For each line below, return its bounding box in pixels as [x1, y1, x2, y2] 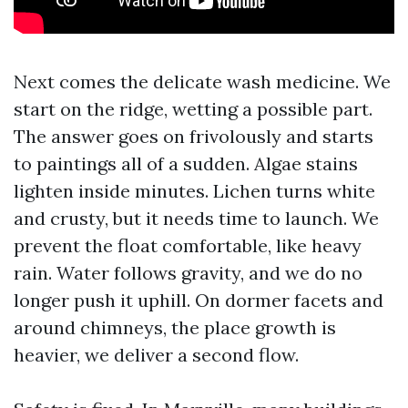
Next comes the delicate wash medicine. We [14, 70, 391, 93]
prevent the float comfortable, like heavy [14, 234, 362, 257]
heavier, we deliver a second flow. [14, 343, 299, 366]
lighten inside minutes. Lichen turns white [14, 179, 375, 202]
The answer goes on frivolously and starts [14, 125, 373, 148]
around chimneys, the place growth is [14, 316, 336, 339]
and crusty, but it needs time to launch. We [14, 207, 379, 229]
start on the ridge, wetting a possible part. [14, 97, 372, 120]
